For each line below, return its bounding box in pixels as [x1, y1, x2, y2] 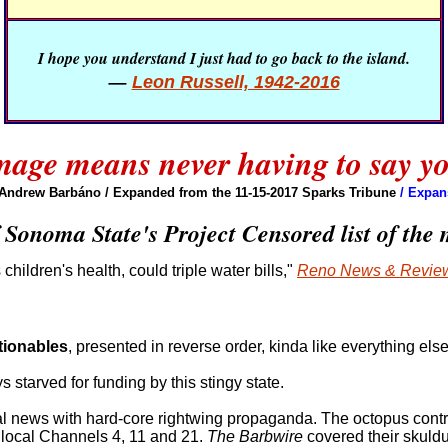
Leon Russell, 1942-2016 [131, 72, 340, 92]
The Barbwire [207, 428, 303, 445]
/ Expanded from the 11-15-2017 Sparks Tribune [105, 185, 400, 200]
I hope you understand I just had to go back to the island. [38, 47, 410, 69]
